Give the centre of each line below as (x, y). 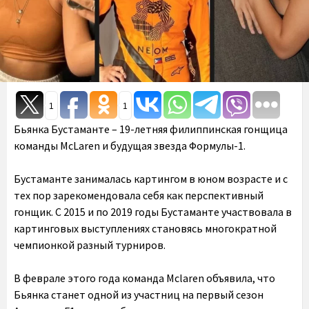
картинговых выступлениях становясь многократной (145, 229)
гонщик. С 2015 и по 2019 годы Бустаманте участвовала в (153, 212)
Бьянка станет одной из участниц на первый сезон (139, 295)
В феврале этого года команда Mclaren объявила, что (144, 278)
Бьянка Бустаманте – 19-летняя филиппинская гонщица (151, 129)
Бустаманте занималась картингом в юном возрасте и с (151, 179)
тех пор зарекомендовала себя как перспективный (139, 196)
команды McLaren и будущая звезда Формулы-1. (130, 146)
